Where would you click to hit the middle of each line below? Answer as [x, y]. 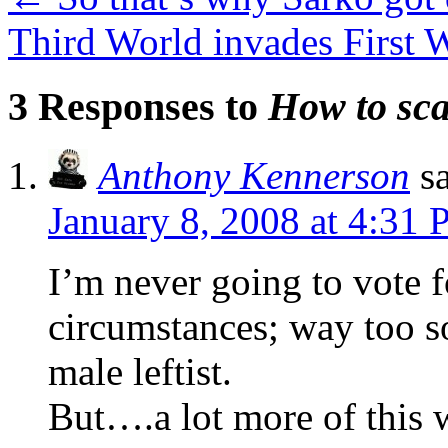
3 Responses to [138, 106]
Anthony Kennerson [254, 175]
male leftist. [140, 371]
